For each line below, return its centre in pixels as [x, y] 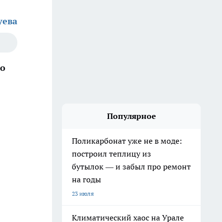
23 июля [83, 194]
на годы [86, 179]
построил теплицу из [111, 154]
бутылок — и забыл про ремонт [131, 166]
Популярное [131, 116]
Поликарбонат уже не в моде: [127, 141]
